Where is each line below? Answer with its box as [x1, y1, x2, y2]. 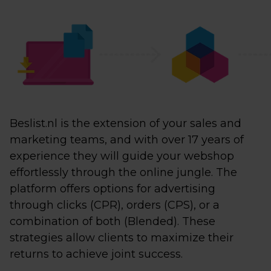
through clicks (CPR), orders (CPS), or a [10, 198, 220, 212]
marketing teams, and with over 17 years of [10, 133, 244, 146]
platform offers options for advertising [10, 182, 215, 195]
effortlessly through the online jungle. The [10, 166, 237, 179]
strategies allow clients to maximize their [10, 231, 233, 244]
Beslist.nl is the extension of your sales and [10, 117, 241, 130]
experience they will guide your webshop [10, 149, 234, 163]
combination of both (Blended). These [10, 215, 215, 228]
